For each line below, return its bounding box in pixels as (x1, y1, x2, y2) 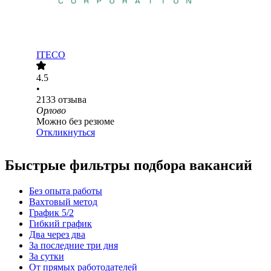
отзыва (58, 94, 87, 105)
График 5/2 (29, 207, 74, 218)
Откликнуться (36, 127, 95, 138)
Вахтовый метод (29, 197, 97, 207)
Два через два (29, 229, 85, 240)
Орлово (36, 105, 66, 116)
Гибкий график (29, 218, 92, 229)
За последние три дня (29, 240, 118, 251)
